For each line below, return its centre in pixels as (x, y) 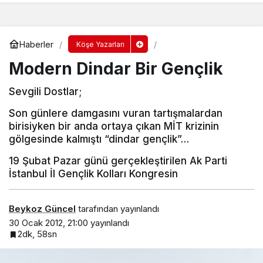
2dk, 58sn (37, 234)
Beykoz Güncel (42, 208)
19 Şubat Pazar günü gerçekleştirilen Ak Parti (118, 161)
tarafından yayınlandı (117, 208)
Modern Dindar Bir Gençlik (116, 69)
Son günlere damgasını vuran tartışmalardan (116, 114)
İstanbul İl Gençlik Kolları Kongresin (93, 174)
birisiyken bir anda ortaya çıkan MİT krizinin (114, 127)
